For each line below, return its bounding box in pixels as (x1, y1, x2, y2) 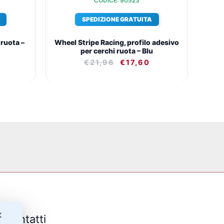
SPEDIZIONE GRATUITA (81, 15, 152, 23)
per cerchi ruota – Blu (80, 46, 153, 55)
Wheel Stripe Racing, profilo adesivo (54, 37, 179, 46)
